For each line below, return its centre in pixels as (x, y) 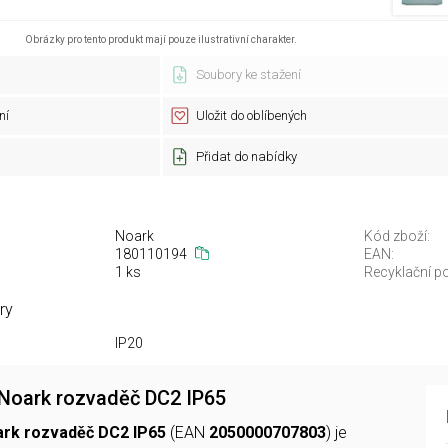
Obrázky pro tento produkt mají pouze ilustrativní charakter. (161, 39)
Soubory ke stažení (248, 74)
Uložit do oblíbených (251, 115)
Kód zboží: (397, 236)
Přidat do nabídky (246, 156)
